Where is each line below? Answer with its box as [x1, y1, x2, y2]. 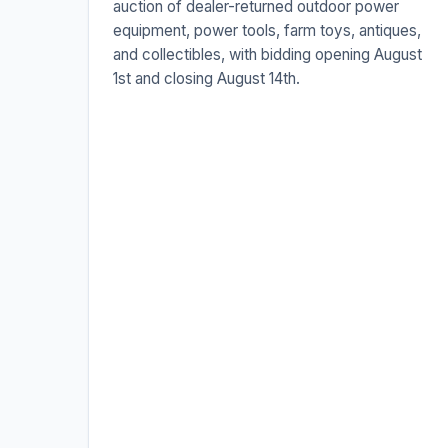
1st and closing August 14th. [113, 69, 300, 89]
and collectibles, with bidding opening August [113, 45, 422, 65]
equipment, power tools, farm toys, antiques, [113, 21, 421, 41]
